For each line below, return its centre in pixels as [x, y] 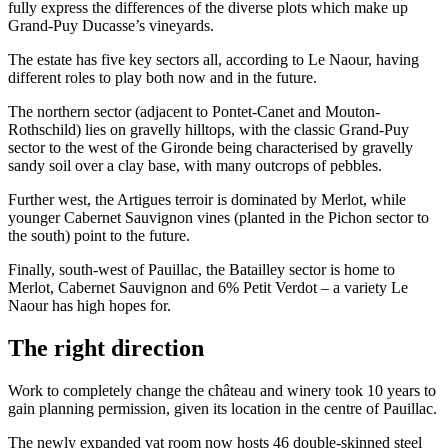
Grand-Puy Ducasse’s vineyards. [111, 25]
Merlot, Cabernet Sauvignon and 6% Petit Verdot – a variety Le [208, 287]
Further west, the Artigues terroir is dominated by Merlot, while [207, 199]
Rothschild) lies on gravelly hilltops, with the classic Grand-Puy [208, 129]
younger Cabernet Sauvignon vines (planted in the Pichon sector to [218, 217]
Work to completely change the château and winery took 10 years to [222, 390]
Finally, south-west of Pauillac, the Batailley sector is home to [201, 269]
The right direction [106, 347]
